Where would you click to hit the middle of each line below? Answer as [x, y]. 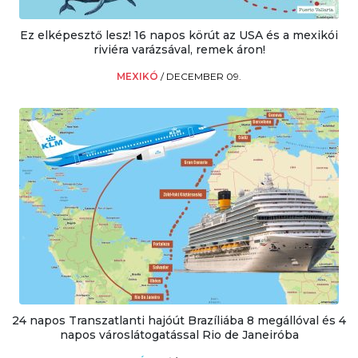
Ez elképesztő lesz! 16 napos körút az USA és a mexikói [179, 35]
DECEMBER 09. [204, 76]
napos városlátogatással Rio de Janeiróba [179, 334]
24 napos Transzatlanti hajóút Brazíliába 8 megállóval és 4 [179, 320]
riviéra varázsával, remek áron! [179, 49]
